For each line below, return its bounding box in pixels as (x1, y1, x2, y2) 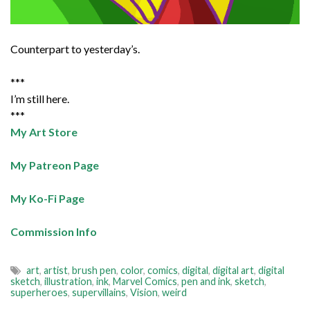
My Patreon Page (10, 158, 99, 172)
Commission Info (10, 224, 97, 238)
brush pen (72, 264, 116, 276)
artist (44, 264, 68, 276)
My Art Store (10, 125, 77, 138)
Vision (130, 286, 158, 298)
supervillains (72, 286, 126, 298)
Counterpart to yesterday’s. (10, 42, 140, 55)
